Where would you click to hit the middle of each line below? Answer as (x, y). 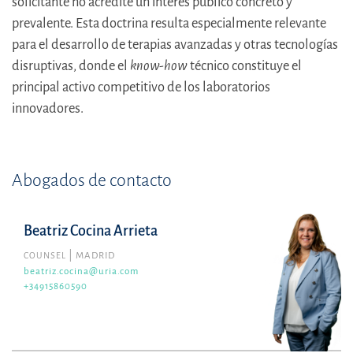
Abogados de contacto (92, 181)
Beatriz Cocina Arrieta (91, 231)
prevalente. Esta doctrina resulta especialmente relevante (169, 24)
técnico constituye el (245, 66)
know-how (159, 66)
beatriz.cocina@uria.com (81, 272)
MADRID (95, 256)
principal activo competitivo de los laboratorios (141, 87)
